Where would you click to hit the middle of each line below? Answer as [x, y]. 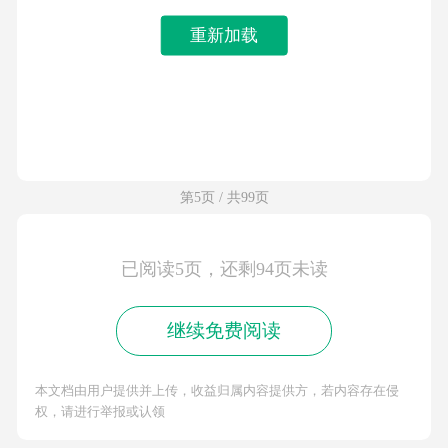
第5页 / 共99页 [224, 197]
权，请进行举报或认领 [99, 411]
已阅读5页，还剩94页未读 [224, 269]
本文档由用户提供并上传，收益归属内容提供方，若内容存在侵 [216, 390]
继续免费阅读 [223, 331]
